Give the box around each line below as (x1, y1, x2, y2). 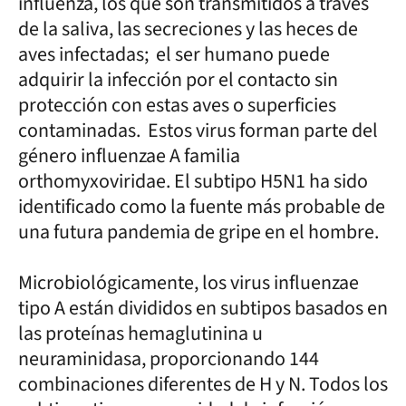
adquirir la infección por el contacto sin (18, 64, 338, 94)
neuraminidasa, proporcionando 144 (18, 343, 319, 373)
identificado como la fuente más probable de (18, 191, 385, 221)
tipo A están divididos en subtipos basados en (18, 293, 388, 323)
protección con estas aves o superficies (18, 90, 336, 120)
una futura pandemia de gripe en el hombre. (18, 217, 379, 246)
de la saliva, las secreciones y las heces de (18, 14, 358, 43)
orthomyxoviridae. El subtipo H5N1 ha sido (18, 166, 368, 196)
